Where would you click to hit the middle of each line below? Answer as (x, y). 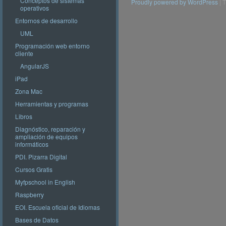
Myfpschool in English (45, 182)
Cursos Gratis (34, 169)
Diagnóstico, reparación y (50, 129)
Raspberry (30, 194)
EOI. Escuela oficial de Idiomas (58, 207)
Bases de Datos (37, 220)
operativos (35, 8)
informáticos (32, 144)
